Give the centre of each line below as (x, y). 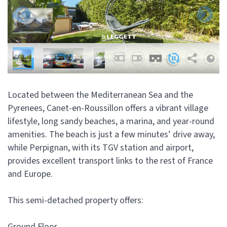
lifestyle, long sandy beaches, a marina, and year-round (111, 122)
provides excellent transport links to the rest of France (110, 161)
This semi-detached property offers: (75, 201)
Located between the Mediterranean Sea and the (100, 95)
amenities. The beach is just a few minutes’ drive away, (111, 135)
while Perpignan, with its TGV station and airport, (101, 148)
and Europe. (30, 174)
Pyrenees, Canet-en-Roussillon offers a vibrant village (108, 108)
